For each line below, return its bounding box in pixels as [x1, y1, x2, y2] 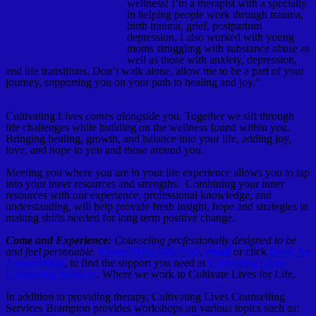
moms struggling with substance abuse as [127, 42, 310, 55]
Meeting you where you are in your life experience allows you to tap [6, 166, 310, 179]
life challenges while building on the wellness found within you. [6, 121, 290, 134]
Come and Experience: [6, 234, 114, 247]
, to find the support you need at [64, 257, 208, 269]
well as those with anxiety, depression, [127, 54, 297, 66]
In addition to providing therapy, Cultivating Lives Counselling [6, 291, 285, 303]
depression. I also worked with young [127, 31, 294, 44]
